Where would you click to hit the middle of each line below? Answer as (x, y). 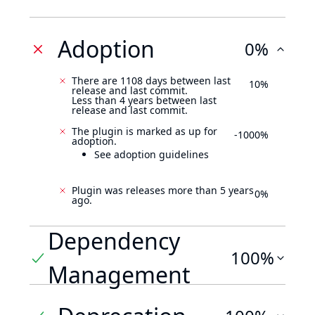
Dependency (114, 241)
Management (120, 275)
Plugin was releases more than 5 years (163, 190)
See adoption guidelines (152, 154)
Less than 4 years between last (144, 100)
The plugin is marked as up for (144, 131)
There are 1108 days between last (151, 81)
